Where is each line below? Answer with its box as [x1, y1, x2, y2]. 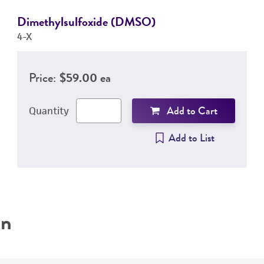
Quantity [28, 104, 69, 117]
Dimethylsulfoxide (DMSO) [16, 12, 156, 31]
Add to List [169, 130, 215, 146]
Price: [28, 68, 56, 87]
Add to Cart [166, 103, 217, 118]
